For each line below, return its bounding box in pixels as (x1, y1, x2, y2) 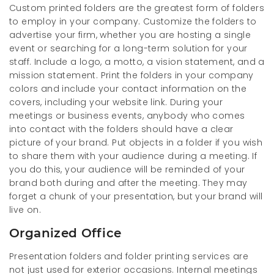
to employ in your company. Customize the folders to (9, 15, 257, 28)
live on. (9, 203, 42, 216)
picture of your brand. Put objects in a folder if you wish (9, 136, 263, 149)
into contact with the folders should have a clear (9, 122, 234, 135)
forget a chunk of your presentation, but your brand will (9, 190, 263, 202)
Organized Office (9, 225, 122, 240)
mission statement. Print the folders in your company (9, 68, 254, 81)
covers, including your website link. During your (9, 95, 223, 108)
